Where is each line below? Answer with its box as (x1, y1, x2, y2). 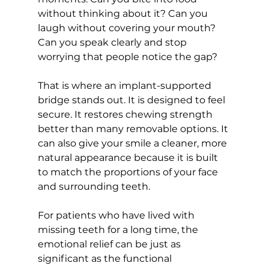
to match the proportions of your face (37, 166, 220, 178)
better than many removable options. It (37, 122, 231, 134)
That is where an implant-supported (37, 79, 214, 91)
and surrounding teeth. (37, 180, 150, 192)
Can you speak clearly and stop (37, 36, 189, 48)
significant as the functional (37, 252, 174, 264)
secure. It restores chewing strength (37, 108, 215, 120)
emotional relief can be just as (37, 238, 183, 250)
